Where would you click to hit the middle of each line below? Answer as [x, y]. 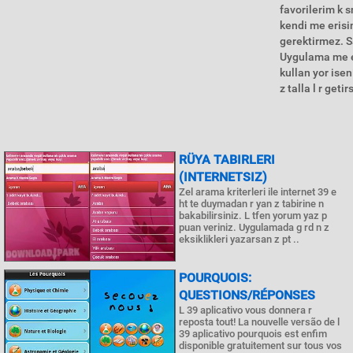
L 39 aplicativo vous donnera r [245, 310]
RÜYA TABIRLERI [227, 160]
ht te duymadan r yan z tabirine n [251, 204]
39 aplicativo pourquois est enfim [253, 334]
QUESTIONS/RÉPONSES [247, 295]
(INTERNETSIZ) [223, 177]
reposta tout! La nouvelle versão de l [259, 322]
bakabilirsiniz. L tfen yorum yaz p [253, 216]
